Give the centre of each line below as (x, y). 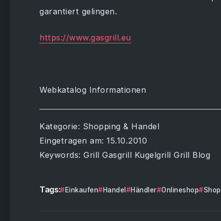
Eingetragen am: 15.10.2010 (93, 141)
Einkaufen (82, 190)
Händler (144, 190)
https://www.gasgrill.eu (85, 37)
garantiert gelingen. (78, 11)
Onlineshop (180, 190)
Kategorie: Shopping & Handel (99, 126)
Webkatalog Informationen (93, 90)
